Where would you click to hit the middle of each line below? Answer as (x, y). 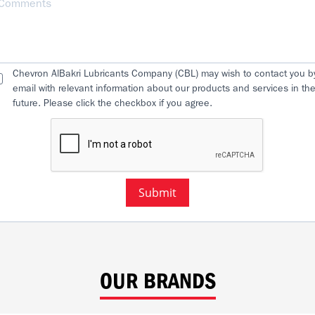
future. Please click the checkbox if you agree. (112, 103)
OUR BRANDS (157, 281)
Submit (157, 192)
